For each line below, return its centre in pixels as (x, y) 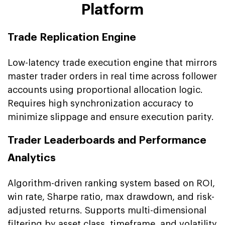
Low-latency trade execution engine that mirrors (112, 63)
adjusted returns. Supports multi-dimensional (107, 210)
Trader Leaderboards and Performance (107, 140)
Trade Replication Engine (72, 37)
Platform (113, 9)
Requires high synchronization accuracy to (100, 103)
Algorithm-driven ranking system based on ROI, (111, 183)
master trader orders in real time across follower (112, 76)
